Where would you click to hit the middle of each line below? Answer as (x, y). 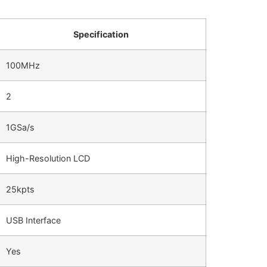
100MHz (23, 65)
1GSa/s (20, 127)
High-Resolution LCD (48, 158)
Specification (101, 34)
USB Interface (33, 220)
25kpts (20, 189)
